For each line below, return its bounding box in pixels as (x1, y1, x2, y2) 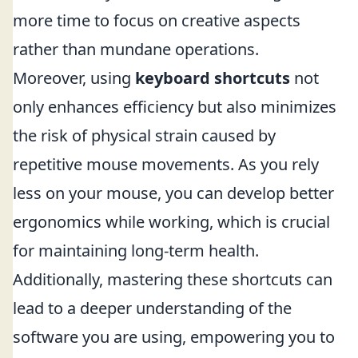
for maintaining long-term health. (13, 240, 259, 261)
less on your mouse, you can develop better (13, 182, 334, 204)
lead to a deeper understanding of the (13, 297, 292, 319)
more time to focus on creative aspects (13, 10, 300, 31)
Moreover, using (13, 67, 135, 89)
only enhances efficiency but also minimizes (13, 96, 336, 117)
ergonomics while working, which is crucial (13, 211, 330, 233)
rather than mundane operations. (13, 38, 259, 60)
